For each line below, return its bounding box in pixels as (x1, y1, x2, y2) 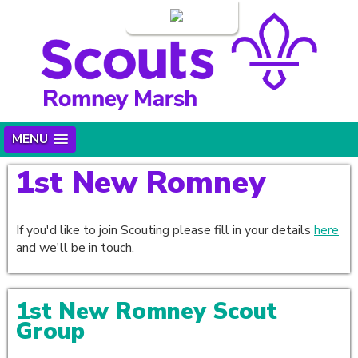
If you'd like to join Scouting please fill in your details (16, 221, 314, 239)
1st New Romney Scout (16, 295, 277, 327)
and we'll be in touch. (16, 238, 137, 257)
